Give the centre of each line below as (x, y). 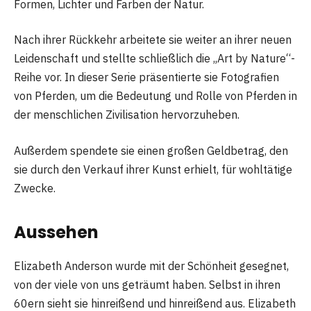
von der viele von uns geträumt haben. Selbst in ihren (147, 284)
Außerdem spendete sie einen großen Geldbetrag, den (151, 150)
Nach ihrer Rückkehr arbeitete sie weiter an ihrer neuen (153, 40)
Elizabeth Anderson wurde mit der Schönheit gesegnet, (151, 266)
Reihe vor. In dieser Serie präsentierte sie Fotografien (146, 77)
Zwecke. (35, 188)
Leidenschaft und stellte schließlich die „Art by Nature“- (154, 59)
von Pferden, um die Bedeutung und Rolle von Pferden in (155, 96)
